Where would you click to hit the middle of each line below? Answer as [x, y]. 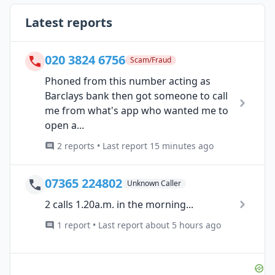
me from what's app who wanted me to [137, 110]
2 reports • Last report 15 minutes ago [135, 145]
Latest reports [69, 22]
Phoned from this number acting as [128, 81]
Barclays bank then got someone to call [136, 95]
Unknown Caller [154, 183]
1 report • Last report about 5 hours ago [139, 225]
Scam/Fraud [151, 60]
